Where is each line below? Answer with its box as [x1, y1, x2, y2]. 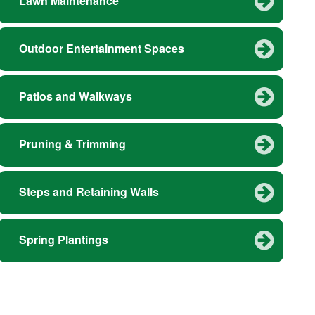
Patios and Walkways [18, 88, 132, 105]
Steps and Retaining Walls [18, 184, 159, 200]
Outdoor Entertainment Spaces [18, 40, 184, 57]
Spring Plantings [18, 231, 108, 248]
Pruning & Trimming [18, 136, 126, 153]
